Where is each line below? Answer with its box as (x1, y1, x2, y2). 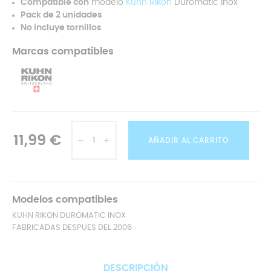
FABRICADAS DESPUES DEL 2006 (12, 224, 132, 232)
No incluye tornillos (21, 24, 102, 32)
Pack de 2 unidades (21, 11, 102, 19)
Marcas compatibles (12, 47, 114, 56)
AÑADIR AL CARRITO (148, 137, 229, 144)
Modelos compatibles (12, 195, 118, 204)
